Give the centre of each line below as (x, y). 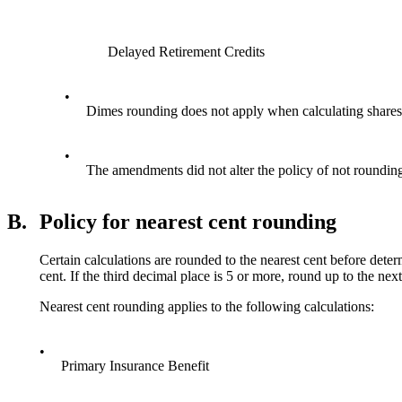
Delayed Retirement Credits (187, 51)
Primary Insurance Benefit (135, 366)
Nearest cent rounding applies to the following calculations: (207, 307)
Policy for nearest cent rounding (188, 222)
